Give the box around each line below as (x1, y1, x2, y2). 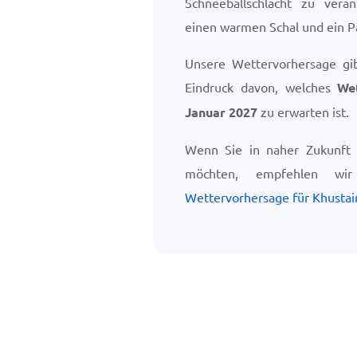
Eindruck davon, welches (185, 79, 338, 95)
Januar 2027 (185, 104, 257, 120)
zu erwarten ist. (257, 104, 349, 120)
